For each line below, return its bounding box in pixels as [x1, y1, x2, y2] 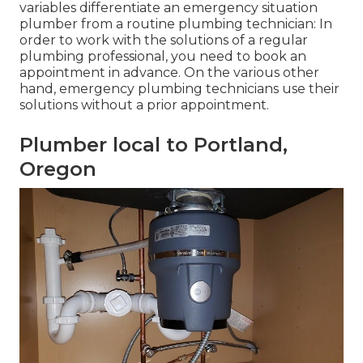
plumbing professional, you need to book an [19, 49, 306, 65]
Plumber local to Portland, [19, 133, 288, 157]
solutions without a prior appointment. [19, 97, 269, 113]
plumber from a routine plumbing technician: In [19, 16, 332, 32]
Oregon [19, 157, 96, 181]
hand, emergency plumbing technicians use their [19, 81, 340, 97]
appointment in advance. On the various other [19, 65, 319, 81]
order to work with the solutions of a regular [19, 32, 308, 49]
